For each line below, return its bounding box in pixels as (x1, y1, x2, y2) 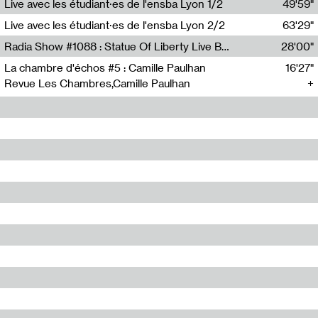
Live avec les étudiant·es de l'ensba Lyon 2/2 (4, 18, 225, 31)
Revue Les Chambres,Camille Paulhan (4, 77, 190, 89)
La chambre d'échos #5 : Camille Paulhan (4, 61, 206, 74)
